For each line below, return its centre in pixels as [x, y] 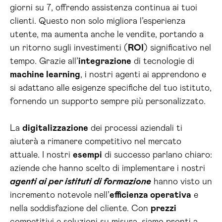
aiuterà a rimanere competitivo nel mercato [96, 142]
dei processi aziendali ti [135, 128]
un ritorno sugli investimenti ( [69, 48]
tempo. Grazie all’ [44, 61]
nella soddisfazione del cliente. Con [80, 209]
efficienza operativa [150, 195]
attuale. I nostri [41, 155]
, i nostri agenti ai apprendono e [143, 75]
